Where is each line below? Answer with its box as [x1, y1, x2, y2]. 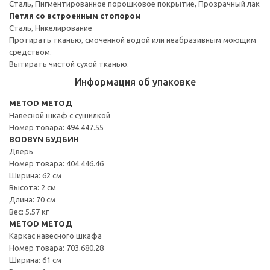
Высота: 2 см [9, 183, 56, 192]
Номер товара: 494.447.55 [9, 122, 104, 131]
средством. [9, 47, 52, 56]
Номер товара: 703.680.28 [9, 243, 104, 252]
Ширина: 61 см [9, 255, 61, 264]
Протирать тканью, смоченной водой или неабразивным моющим [9, 35, 256, 44]
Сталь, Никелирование [9, 23, 92, 32]
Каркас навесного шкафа [9, 231, 102, 240]
